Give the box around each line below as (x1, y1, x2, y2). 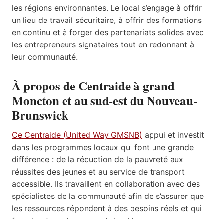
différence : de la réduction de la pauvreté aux (12, 154, 183, 164)
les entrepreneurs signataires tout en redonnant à (12, 40, 194, 50)
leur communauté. (12, 52, 78, 62)
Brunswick (12, 106, 68, 125)
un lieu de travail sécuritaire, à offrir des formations (12, 15, 202, 25)
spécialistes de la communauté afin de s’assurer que (12, 191, 204, 201)
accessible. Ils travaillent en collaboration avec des (12, 178, 200, 189)
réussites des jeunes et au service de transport (12, 166, 185, 176)
